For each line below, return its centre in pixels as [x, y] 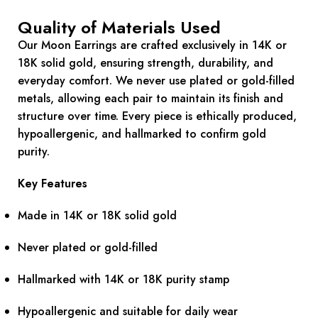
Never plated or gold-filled [88, 248]
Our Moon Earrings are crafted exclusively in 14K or [152, 45]
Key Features [53, 184]
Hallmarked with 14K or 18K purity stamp [124, 280]
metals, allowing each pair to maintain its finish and [150, 99]
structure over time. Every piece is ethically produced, [157, 116]
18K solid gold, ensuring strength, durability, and [146, 63]
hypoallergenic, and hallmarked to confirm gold [142, 134]
